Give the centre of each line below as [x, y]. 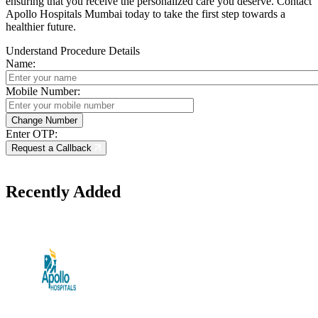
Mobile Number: [43, 92]
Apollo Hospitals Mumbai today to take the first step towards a [146, 14]
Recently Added [63, 192]
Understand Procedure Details [73, 51]
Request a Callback [53, 148]
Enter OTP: [32, 134]
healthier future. [41, 27]
